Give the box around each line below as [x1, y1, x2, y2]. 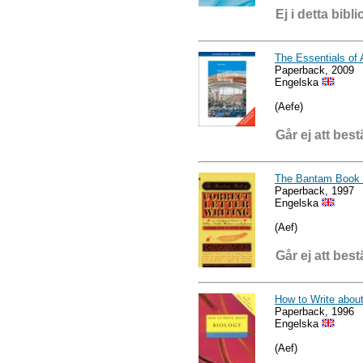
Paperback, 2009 [275, 63, 354, 76]
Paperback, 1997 [275, 184, 354, 197]
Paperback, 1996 [275, 305, 354, 318]
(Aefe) [275, 100, 303, 113]
